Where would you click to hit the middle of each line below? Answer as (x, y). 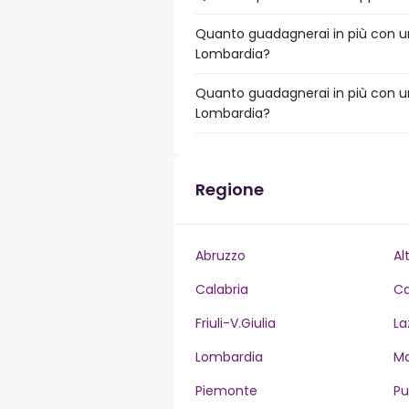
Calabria (222, 289)
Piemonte (226, 391)
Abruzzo (220, 256)
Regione (230, 189)
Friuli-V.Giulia (236, 323)
